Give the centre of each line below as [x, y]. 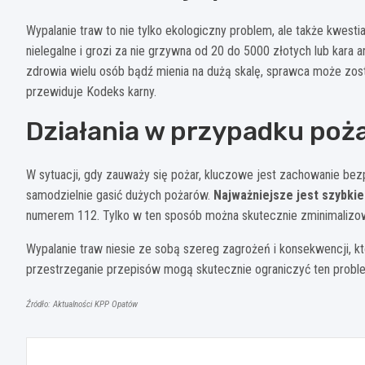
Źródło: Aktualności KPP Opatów [82, 304]
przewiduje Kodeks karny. [91, 91]
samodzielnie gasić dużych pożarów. [120, 195]
